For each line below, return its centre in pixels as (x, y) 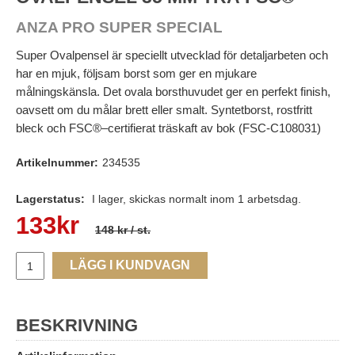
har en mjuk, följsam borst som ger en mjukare (136, 74)
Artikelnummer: (57, 163)
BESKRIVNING (77, 326)
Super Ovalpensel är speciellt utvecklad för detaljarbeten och (172, 55)
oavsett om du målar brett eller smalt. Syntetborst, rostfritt (164, 110)
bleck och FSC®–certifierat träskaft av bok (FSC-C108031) (168, 128)
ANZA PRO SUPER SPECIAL (119, 28)
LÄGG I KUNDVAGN (130, 265)
